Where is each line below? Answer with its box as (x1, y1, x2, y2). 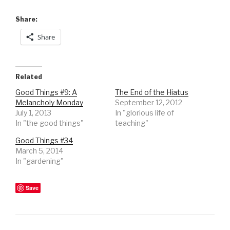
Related (15, 73, 42, 81)
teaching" (115, 119, 148, 128)
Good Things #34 (15, 136, 73, 145)
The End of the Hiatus (115, 88, 188, 97)
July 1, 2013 (15, 108, 51, 118)
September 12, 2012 (115, 98, 182, 107)
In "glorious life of (115, 108, 174, 118)
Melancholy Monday (15, 98, 83, 107)
